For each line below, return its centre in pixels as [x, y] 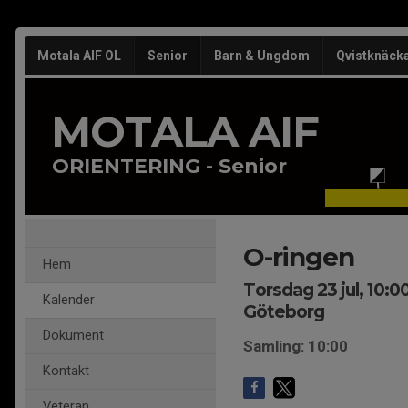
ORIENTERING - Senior [169, 166]
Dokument [73, 336]
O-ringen [299, 257]
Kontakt [66, 371]
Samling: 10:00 [296, 346]
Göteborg [284, 312]
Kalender [69, 300]
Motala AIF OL [79, 56]
